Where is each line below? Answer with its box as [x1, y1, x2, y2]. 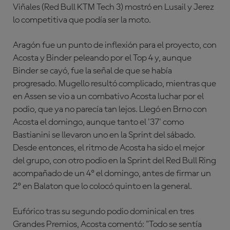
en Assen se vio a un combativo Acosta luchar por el [13, 92, 204, 101]
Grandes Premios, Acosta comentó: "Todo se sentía [13, 220, 202, 229]
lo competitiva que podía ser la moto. [13, 15, 151, 25]
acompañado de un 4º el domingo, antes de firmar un [13, 169, 211, 178]
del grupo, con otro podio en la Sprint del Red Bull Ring [13, 156, 216, 165]
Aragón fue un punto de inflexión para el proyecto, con [13, 41, 217, 50]
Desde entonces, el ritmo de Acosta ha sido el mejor [13, 143, 205, 152]
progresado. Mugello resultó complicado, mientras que [13, 79, 216, 88]
